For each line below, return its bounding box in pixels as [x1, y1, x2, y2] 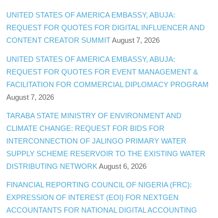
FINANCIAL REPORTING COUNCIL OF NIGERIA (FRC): [6, 180, 192, 189]
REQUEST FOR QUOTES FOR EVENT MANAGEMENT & [6, 67, 199, 76]
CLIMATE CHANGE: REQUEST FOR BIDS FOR [6, 124, 165, 132]
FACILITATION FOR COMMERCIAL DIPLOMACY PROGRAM [6, 80, 209, 89]
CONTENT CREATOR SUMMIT [6, 36, 111, 45]
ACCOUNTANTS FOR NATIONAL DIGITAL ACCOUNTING [6, 205, 198, 214]
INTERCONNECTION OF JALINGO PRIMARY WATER [6, 136, 187, 145]
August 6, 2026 [99, 162, 147, 170]
